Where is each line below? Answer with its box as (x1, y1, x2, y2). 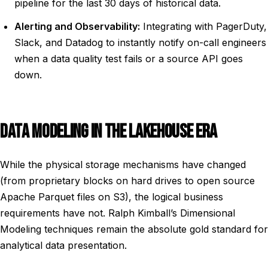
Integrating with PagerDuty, (140, 20, 267, 32)
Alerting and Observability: (14, 20, 140, 32)
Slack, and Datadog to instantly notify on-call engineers (14, 36, 266, 48)
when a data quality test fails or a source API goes (14, 53, 243, 65)
